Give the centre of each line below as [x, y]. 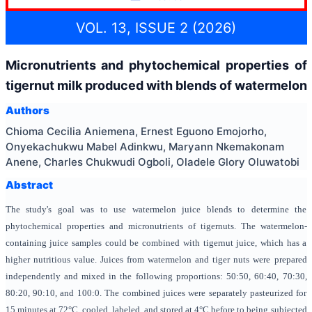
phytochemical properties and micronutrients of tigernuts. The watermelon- [156, 226]
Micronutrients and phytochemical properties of [156, 65]
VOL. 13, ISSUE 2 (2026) [156, 28]
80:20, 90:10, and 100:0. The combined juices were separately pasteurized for [156, 293]
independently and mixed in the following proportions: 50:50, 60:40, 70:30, [156, 276]
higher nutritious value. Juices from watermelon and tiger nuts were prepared [156, 259]
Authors [27, 110]
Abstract [29, 185]
